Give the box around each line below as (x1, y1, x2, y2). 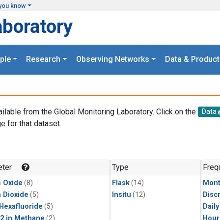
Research (26, 55, 61, 64)
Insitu (112, 191, 131, 199)
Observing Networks (76, 55, 149, 64)
